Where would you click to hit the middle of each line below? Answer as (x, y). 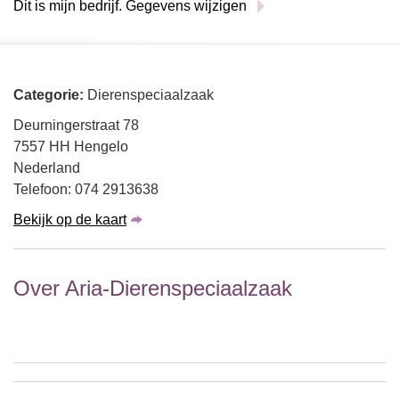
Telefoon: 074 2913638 (86, 189)
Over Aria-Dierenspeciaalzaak (153, 288)
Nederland (47, 168)
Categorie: (50, 95)
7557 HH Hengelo (71, 147)
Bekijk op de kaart (70, 220)
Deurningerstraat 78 (76, 125)
